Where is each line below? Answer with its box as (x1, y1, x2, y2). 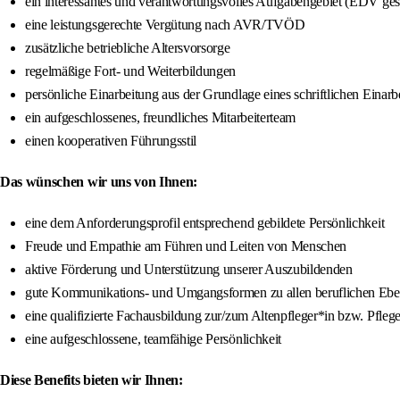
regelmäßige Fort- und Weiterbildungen (25, 63, 237, 79)
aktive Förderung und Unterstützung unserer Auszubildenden (25, 262, 353, 278)
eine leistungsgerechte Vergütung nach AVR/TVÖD (25, 17, 305, 33)
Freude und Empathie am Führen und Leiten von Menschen (25, 238, 347, 254)
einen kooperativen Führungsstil (25, 133, 197, 149)
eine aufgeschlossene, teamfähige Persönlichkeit (25, 331, 281, 347)
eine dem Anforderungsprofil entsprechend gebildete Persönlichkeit (25, 215, 385, 231)
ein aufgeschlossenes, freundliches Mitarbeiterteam (25, 110, 296, 126)
